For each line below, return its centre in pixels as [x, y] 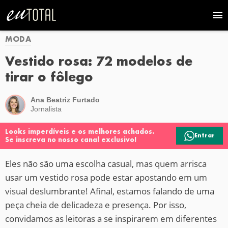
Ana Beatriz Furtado [65, 100]
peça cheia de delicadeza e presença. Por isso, [96, 205]
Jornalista [46, 109]
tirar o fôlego [49, 77]
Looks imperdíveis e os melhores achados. [80, 132]
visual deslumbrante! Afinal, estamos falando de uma [110, 191]
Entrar [205, 136]
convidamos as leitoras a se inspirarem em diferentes [111, 219]
